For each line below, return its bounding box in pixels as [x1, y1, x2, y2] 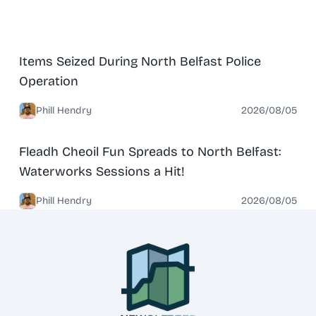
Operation [18, 73, 78, 89]
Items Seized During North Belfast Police [18, 53, 261, 69]
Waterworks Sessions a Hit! [18, 163, 185, 179]
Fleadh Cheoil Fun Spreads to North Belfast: [18, 143, 281, 159]
